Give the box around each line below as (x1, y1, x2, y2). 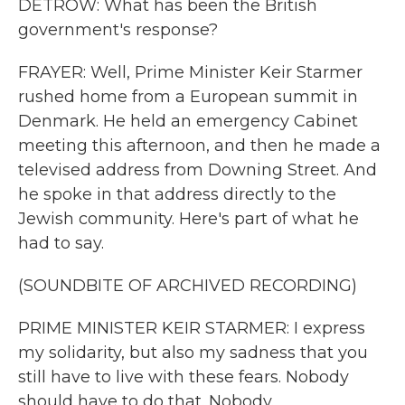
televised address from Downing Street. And (18, 160, 377, 180)
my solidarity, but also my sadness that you (18, 343, 368, 363)
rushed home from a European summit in (18, 87, 358, 107)
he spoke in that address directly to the (18, 184, 336, 204)
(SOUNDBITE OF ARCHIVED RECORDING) (18, 276, 357, 296)
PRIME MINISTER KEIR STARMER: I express (18, 318, 365, 338)
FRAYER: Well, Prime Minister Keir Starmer (18, 62, 363, 82)
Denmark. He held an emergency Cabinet (18, 111, 358, 131)
